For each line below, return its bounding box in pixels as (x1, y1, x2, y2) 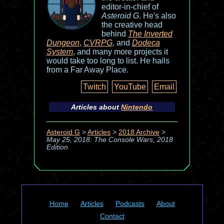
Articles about (71, 103, 121, 111)
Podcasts (115, 199, 144, 207)
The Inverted (127, 29, 172, 38)
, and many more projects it (72, 47, 168, 56)
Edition (46, 143, 68, 151)
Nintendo (121, 103, 153, 111)
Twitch (83, 82, 106, 91)
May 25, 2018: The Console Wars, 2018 (46, 136, 173, 144)
